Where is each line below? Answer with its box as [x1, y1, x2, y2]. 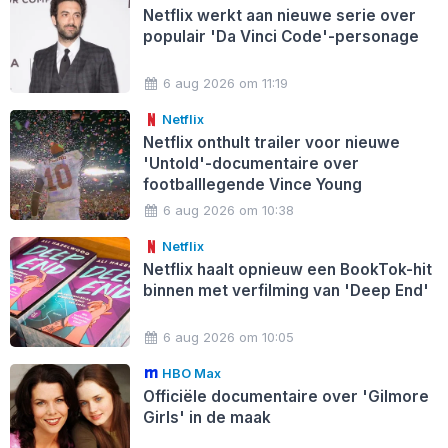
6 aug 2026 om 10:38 [163, 202, 295, 219]
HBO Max [159, 365, 222, 382]
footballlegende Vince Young [142, 175, 362, 195]
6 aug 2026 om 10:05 [163, 329, 295, 346]
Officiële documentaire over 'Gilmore [142, 387, 429, 407]
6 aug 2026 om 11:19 [163, 75, 289, 92]
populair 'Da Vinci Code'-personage [142, 27, 419, 47]
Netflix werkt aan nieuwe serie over [142, 6, 416, 26]
